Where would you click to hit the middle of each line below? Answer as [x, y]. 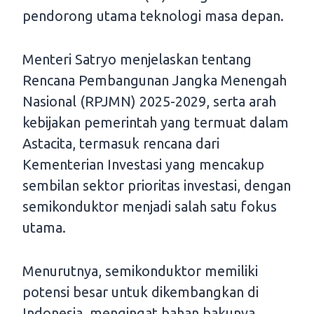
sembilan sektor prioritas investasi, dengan [157, 185]
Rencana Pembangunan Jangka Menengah [155, 80]
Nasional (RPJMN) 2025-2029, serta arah [149, 101]
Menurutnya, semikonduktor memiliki [140, 271]
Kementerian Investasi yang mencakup [143, 164]
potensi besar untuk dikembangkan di [141, 292]
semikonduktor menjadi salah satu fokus [150, 206]
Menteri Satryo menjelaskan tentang [137, 59]
